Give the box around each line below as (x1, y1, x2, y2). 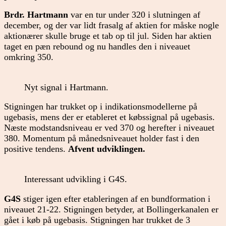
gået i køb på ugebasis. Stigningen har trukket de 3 (4, 214, 190, 225)
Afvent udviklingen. (68, 144, 145, 154)
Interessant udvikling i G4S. (24, 174, 127, 185)
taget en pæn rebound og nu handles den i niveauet (4, 41, 190, 52)
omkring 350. (4, 52, 53, 63)
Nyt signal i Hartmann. (24, 82, 108, 92)
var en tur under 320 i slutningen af (68, 10, 200, 20)
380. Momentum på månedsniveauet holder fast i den (4, 133, 199, 144)
